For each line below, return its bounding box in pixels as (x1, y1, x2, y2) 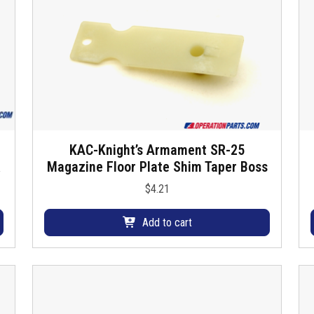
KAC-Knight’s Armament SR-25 (69, 142, 245, 158)
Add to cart (142, 216, 192, 229)
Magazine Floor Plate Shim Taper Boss (46, 158, 268, 175)
